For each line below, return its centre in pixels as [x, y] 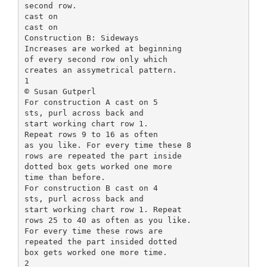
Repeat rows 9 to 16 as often [91, 134]
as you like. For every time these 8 [108, 145]
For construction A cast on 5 [91, 102]
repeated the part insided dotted [100, 241]
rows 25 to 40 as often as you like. [108, 220]
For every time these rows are [93, 231]
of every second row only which [96, 59]
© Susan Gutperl [60, 91]
